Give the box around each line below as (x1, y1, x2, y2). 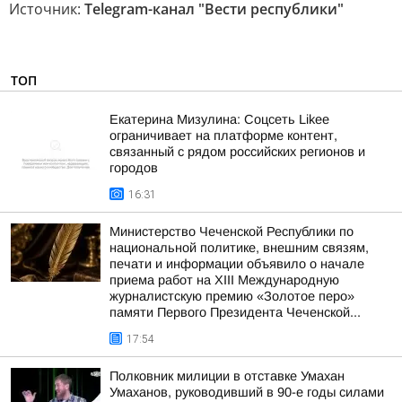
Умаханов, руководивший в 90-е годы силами (109, 385, 384, 399)
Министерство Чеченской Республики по (109, 224, 354, 239)
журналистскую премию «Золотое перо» (109, 289, 354, 303)
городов (109, 161, 158, 175)
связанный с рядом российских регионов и (109, 144, 365, 159)
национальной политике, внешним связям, (109, 240, 369, 255)
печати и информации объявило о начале (109, 257, 364, 271)
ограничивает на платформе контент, (109, 128, 337, 143)
